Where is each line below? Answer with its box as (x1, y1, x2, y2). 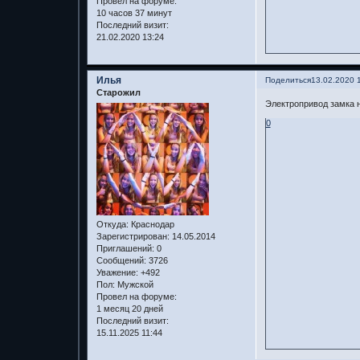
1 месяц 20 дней (96, 303, 163, 313)
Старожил (96, 88, 141, 98)
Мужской (114, 279, 153, 289)
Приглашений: (96, 243, 154, 253)
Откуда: (96, 219, 129, 229)
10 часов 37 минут (96, 7, 172, 18)
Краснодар (128, 219, 174, 229)
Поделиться (264, 76, 311, 85)
